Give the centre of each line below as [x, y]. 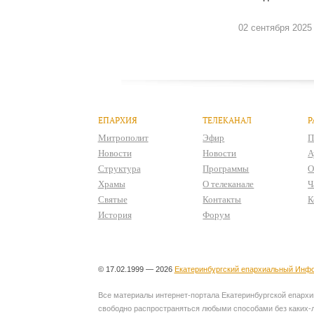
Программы [226, 168]
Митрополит [123, 137]
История [115, 214]
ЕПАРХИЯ [117, 121]
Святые [112, 199]
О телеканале [228, 184]
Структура [119, 168]
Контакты [222, 199]
